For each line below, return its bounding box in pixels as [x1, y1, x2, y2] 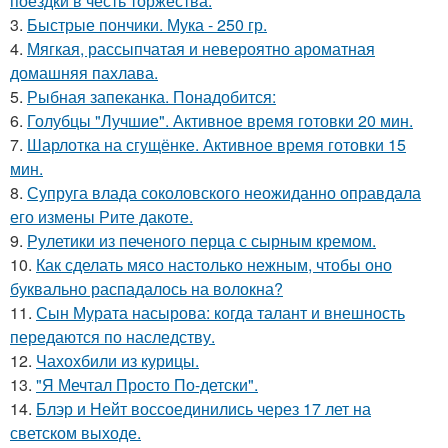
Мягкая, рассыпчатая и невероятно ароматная [27, 37, 375, 61]
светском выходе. [10, 421, 141, 445]
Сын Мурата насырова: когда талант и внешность [36, 301, 405, 325]
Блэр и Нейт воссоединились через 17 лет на [36, 397, 371, 421]
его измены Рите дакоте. [10, 205, 193, 229]
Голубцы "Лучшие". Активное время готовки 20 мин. [27, 109, 413, 133]
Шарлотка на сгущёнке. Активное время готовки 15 [27, 133, 406, 157]
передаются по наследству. [10, 325, 215, 349]
